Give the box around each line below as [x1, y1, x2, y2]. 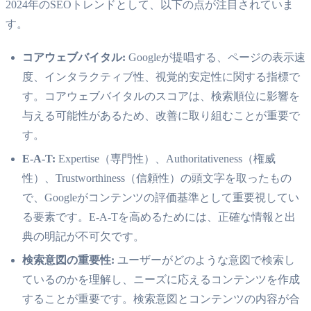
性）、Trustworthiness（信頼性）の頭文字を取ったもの [22, 171, 292, 184]
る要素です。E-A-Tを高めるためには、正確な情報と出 [22, 210, 296, 223]
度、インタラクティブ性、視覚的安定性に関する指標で [22, 70, 300, 83]
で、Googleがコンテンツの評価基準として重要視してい [22, 191, 299, 203]
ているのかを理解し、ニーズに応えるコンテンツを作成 [22, 273, 300, 285]
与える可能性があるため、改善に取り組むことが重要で [22, 109, 300, 121]
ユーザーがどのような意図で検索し [115, 253, 295, 266]
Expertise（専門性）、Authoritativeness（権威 [56, 152, 276, 165]
